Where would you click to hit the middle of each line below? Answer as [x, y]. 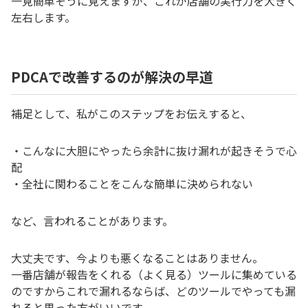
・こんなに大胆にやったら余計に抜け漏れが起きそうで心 [154, 151]
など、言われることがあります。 [92, 221]
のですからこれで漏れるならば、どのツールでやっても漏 [153, 291]
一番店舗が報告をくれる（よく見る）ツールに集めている [154, 275]
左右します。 [43, 18]
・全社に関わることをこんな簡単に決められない [132, 184]
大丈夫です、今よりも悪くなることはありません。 [137, 258]
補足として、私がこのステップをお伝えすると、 [131, 114]
